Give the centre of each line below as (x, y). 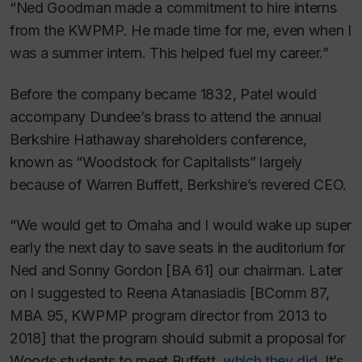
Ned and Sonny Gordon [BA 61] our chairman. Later (176, 270)
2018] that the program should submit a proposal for (177, 338)
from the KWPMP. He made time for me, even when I (181, 30)
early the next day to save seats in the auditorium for (177, 248)
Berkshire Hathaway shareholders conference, (158, 139)
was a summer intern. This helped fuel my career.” (169, 53)
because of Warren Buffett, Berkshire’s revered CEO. (178, 184)
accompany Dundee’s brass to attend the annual (166, 116)
